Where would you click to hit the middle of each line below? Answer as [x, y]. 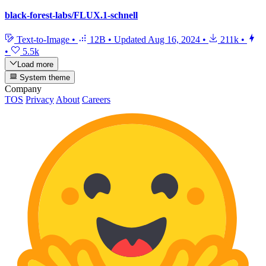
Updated [131, 40]
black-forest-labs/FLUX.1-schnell [71, 15]
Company [23, 88]
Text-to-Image [43, 40]
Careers [96, 99]
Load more [36, 64]
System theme [44, 77]
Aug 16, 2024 [174, 40]
